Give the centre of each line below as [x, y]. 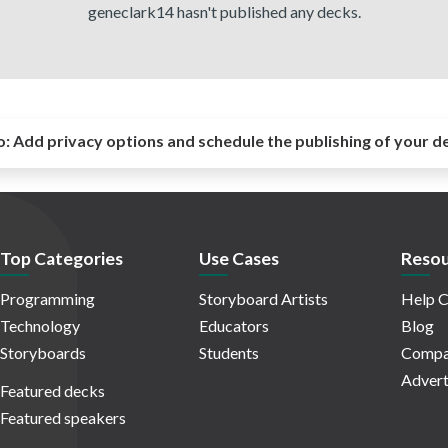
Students [229, 353]
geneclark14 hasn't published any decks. [224, 11]
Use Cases [239, 259]
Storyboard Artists [263, 299]
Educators [234, 326]
